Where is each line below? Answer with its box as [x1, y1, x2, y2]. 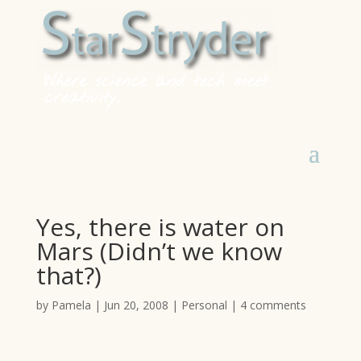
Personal [180, 297, 227, 313]
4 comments [239, 297, 306, 313]
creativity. [44, 87, 119, 109]
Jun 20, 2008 [103, 297, 168, 313]
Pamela [51, 297, 91, 313]
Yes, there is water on [35, 210, 284, 243]
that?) [35, 259, 102, 292]
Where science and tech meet [44, 71, 268, 93]
